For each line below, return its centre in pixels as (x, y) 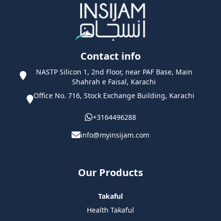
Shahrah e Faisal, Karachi (114, 81)
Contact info (110, 56)
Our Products (110, 172)
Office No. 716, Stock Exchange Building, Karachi (114, 95)
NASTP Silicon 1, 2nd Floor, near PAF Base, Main (114, 72)
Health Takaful (110, 210)
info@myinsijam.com (115, 135)
